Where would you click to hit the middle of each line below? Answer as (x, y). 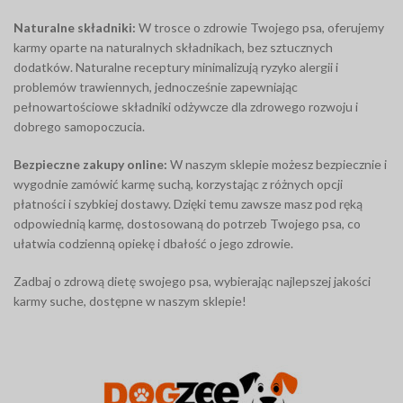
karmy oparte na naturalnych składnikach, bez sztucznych (173, 48)
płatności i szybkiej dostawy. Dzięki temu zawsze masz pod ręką (188, 204)
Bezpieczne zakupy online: (90, 165)
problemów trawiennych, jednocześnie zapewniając (156, 87)
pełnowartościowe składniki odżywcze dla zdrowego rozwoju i (186, 107)
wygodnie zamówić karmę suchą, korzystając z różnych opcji (178, 184)
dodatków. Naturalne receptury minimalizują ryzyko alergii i (176, 67)
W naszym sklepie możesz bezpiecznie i (277, 165)
